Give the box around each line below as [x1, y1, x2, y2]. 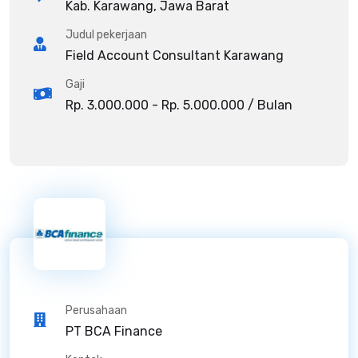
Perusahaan [66, 303, 127, 317]
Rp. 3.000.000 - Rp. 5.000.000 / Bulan [66, 97, 292, 113]
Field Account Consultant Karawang [66, 47, 284, 63]
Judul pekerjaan [66, 27, 147, 42]
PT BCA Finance [66, 323, 162, 339]
